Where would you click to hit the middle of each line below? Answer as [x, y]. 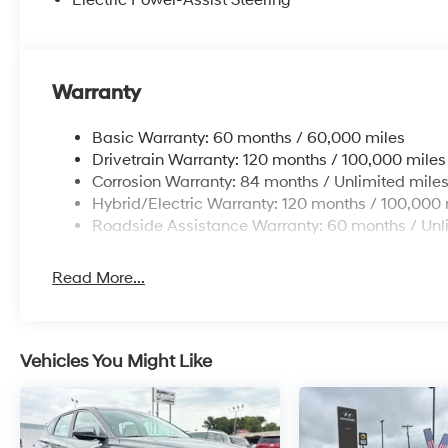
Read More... [99, 278]
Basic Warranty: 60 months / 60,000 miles [249, 138]
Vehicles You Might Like [116, 362]
